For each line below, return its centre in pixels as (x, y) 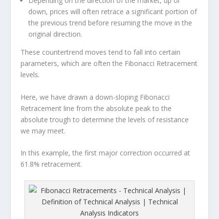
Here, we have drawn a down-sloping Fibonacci (95, 97)
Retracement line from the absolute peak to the (96, 108)
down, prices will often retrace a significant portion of (113, 12)
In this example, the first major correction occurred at (106, 153)
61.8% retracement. (52, 164)
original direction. (55, 34)
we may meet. (43, 131)
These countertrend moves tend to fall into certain (101, 52)
